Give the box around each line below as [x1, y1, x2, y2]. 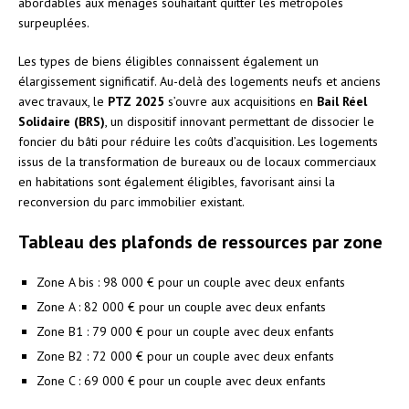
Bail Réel [317, 92, 367, 110]
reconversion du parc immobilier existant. [18, 193, 245, 210]
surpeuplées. [18, 14, 89, 31]
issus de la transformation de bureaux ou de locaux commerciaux [18, 152, 376, 170]
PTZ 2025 [108, 92, 164, 110]
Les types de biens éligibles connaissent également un [18, 52, 319, 69]
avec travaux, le [18, 92, 108, 110]
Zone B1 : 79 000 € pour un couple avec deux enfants [37, 322, 334, 340]
